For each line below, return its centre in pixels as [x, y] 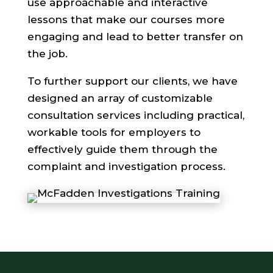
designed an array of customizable [120, 98]
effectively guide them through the [122, 149]
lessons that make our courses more [126, 19]
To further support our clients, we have [132, 81]
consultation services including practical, [136, 115]
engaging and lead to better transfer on [135, 36]
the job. [47, 53]
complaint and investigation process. [126, 166]
